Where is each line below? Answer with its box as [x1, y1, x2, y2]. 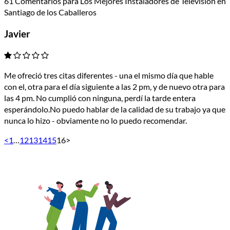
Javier [4, 28, 30, 40]
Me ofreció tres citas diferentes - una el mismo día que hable [4, 70, 214, 81]
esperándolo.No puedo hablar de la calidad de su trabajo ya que [4, 104, 225, 114]
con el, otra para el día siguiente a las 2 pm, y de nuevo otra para [4, 82, 225, 92]
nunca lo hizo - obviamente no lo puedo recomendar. [4, 116, 187, 126]
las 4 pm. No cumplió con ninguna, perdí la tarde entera [4, 93, 196, 103]
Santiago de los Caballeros [4, 7, 97, 17]
